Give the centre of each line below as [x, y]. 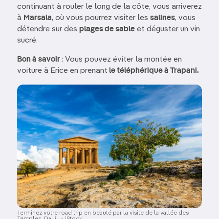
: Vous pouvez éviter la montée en [122, 59]
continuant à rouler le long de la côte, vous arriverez [109, 7]
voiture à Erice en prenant [62, 71]
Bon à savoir [39, 59]
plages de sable [107, 29]
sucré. [27, 40]
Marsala [38, 18]
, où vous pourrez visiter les [101, 18]
